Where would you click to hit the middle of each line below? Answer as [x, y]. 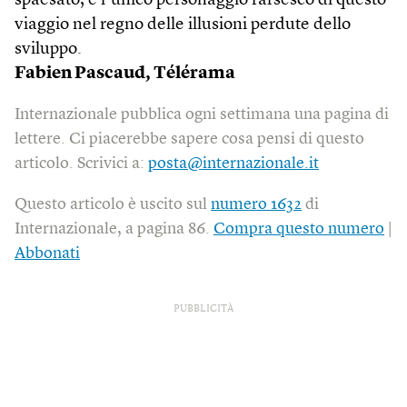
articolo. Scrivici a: [81, 164]
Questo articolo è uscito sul [113, 204]
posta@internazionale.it [233, 164]
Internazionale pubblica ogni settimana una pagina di [202, 114]
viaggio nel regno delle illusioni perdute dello [183, 25]
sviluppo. [48, 50]
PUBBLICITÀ [203, 309]
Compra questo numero [299, 229]
